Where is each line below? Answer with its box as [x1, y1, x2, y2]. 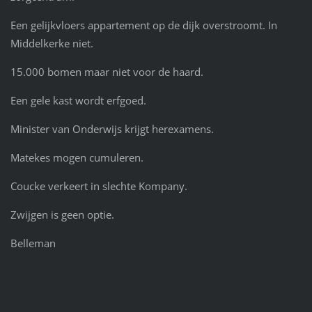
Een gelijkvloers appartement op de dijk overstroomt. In [10, 18, 277, 33]
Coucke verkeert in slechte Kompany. [10, 178, 187, 193]
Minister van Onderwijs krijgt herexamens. [10, 121, 214, 136]
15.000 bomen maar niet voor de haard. [10, 65, 203, 79]
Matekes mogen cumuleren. [10, 150, 143, 164]
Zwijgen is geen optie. [10, 207, 114, 221]
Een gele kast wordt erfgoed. [10, 93, 146, 107]
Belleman [10, 235, 56, 250]
